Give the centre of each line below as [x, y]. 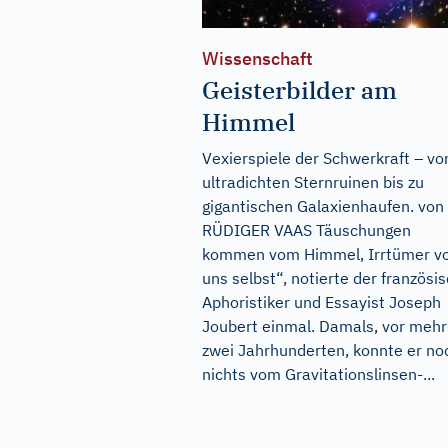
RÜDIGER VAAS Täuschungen [306, 230]
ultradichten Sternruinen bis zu [313, 182]
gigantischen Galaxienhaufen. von [323, 206]
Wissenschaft [257, 59]
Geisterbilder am [299, 90]
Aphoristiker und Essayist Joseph [321, 302]
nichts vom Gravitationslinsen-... [318, 374]
